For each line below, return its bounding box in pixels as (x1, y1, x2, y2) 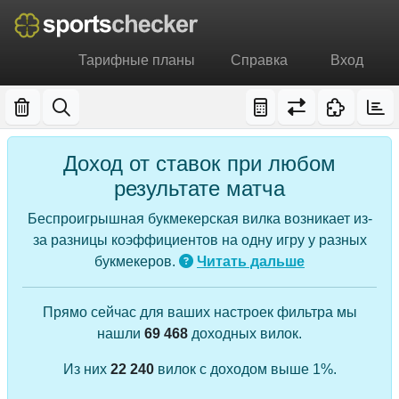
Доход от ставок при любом (63, 151, 336, 175)
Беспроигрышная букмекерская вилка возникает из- (27, 210, 372, 226)
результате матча (114, 175, 285, 200)
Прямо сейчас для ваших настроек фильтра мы (42, 304, 357, 320)
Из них (62, 361, 110, 377)
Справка (231, 53, 288, 68)
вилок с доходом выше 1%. (153, 361, 337, 377)
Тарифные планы (78, 53, 195, 68)
